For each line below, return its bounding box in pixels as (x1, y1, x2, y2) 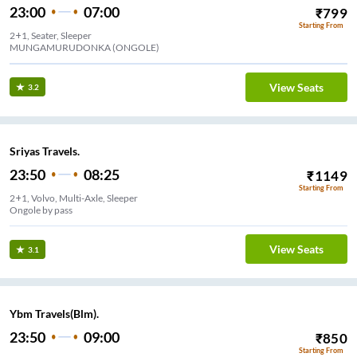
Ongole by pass (10, 203, 73, 216)
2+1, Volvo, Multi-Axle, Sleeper (10, 191, 138, 204)
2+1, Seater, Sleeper (10, 29, 92, 41)
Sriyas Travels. (10, 144, 80, 159)
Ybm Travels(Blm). (10, 307, 99, 321)
